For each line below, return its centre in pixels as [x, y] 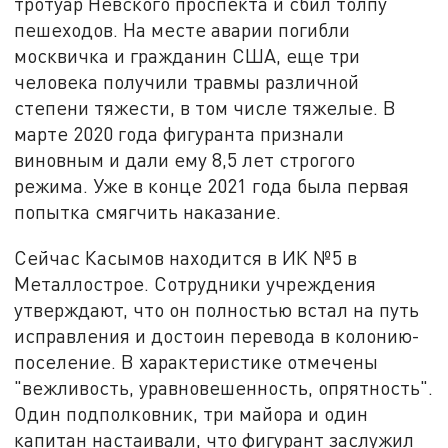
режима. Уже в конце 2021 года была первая [212, 186]
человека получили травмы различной [187, 82]
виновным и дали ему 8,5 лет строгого [185, 160]
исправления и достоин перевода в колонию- [217, 336]
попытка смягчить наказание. [148, 212]
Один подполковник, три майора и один [191, 414]
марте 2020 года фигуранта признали [179, 134]
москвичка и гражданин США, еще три [187, 56]
